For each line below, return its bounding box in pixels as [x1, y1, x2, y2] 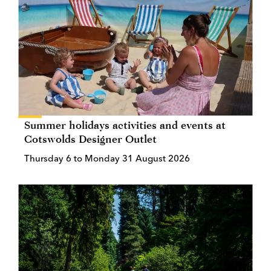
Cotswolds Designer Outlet [24, 132, 157, 145]
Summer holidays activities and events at [24, 118, 226, 131]
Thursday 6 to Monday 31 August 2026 [24, 152, 190, 164]
